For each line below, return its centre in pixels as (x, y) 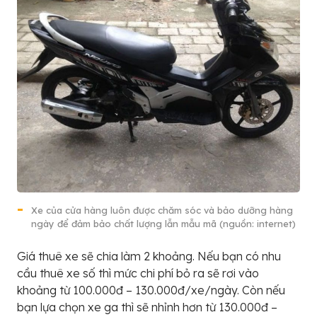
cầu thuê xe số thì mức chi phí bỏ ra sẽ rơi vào (138, 273)
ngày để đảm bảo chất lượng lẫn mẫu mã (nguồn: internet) (163, 223)
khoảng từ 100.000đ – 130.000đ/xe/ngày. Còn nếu (151, 290)
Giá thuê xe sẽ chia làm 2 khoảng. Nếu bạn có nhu (149, 256)
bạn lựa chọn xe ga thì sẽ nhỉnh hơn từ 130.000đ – (147, 307)
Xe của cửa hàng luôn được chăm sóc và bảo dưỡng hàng (162, 210)
